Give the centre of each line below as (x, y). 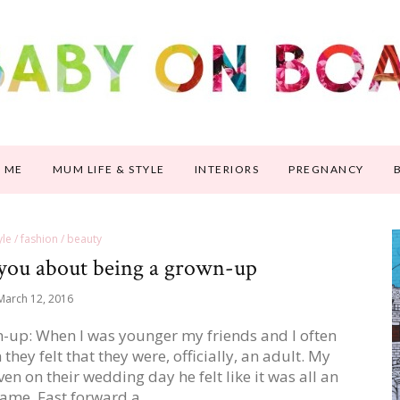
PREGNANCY (326, 169)
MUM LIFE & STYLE (108, 169)
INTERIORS (227, 169)
